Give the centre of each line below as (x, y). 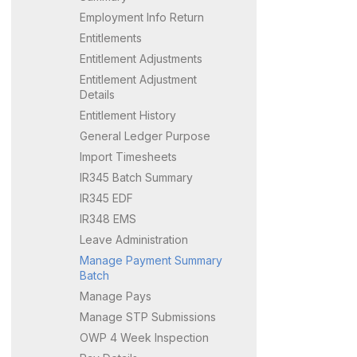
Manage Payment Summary (151, 260)
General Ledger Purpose (145, 135)
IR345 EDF (106, 198)
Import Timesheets (128, 156)
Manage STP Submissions (148, 316)
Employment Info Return (142, 17)
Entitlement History (128, 115)
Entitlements (111, 37)
